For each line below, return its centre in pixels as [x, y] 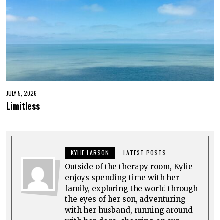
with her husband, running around [129, 210]
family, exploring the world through [132, 188]
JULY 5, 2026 [22, 93]
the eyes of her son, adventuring [125, 199]
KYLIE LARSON [90, 152]
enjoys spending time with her [122, 177]
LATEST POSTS [145, 152]
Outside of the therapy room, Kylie [129, 166]
